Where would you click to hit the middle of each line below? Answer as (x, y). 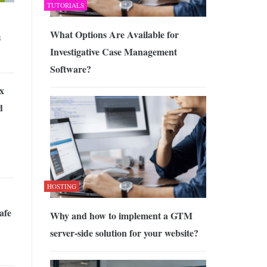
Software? (70, 69)
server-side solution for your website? (124, 232)
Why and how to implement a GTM (121, 215)
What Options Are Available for (114, 35)
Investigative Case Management (113, 52)
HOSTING (61, 186)
